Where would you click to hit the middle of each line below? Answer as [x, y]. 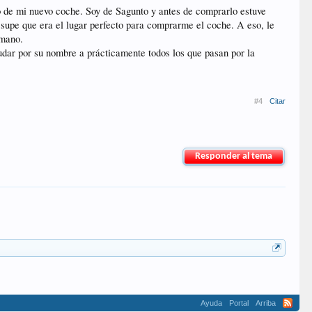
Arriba [265, 303]
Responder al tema [234, 156]
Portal [239, 303]
